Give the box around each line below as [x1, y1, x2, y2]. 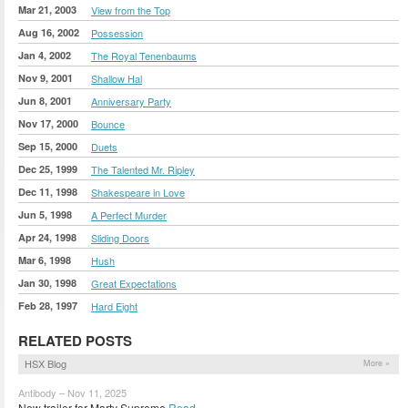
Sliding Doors [91, 229, 149, 245]
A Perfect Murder [91, 207, 167, 222]
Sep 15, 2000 [18, 138, 77, 153]
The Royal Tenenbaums [91, 47, 197, 63]
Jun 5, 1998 [18, 207, 72, 221]
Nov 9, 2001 [18, 70, 73, 85]
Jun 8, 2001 [18, 93, 72, 107]
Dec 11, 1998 [18, 184, 77, 199]
